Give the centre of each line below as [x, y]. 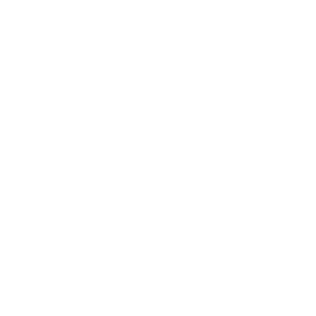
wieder [132, 186]
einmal [174, 279]
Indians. [138, 307]
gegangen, [123, 279]
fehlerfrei [132, 225]
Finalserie [167, 265]
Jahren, [58, 265]
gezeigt [42, 293]
